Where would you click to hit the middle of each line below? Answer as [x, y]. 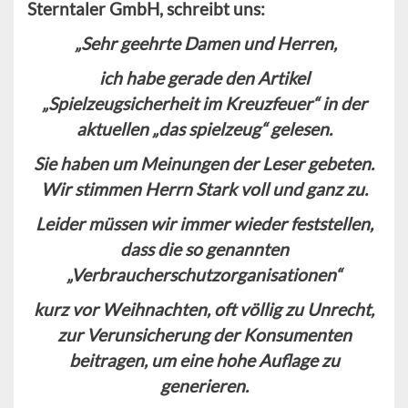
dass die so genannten [204, 250]
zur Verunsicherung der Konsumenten [204, 335]
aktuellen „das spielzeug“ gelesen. [204, 129]
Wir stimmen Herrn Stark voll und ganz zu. [204, 189]
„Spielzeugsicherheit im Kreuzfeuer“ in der [204, 104]
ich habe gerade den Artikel [204, 78]
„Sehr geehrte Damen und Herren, [206, 44]
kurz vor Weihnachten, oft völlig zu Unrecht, [204, 310]
